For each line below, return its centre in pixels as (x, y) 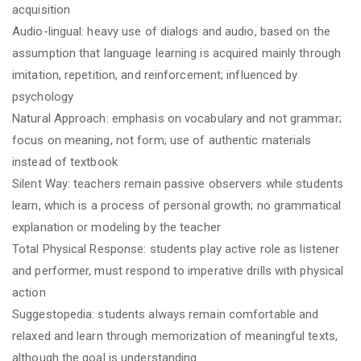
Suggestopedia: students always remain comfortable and (166, 314)
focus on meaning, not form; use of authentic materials (162, 140)
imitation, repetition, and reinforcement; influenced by (155, 75)
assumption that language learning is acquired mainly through (177, 53)
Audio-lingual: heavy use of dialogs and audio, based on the (171, 31)
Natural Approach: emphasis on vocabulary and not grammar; (177, 118)
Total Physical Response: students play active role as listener (176, 249)
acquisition (41, 9)
